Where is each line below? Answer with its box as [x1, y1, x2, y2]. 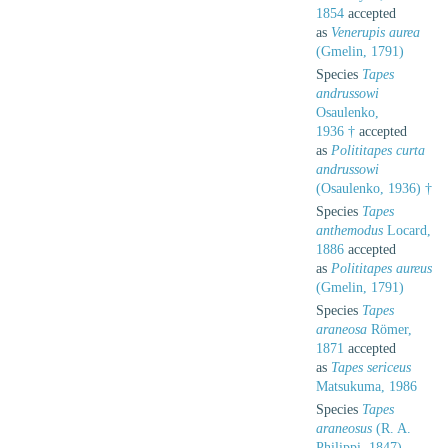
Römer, [367, 321, 412, 337]
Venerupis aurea [331, 24, 420, 40]
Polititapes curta [331, 142, 425, 158]
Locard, [383, 222, 431, 238]
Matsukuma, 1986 [316, 378, 417, 394]
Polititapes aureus [331, 260, 432, 276]
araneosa [316, 321, 367, 337]
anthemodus [316, 222, 383, 238]
